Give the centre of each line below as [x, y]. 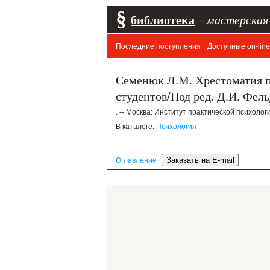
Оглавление [136, 160]
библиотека [163, 20]
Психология [176, 127]
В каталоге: [136, 127]
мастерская [237, 19]
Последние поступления [158, 46]
